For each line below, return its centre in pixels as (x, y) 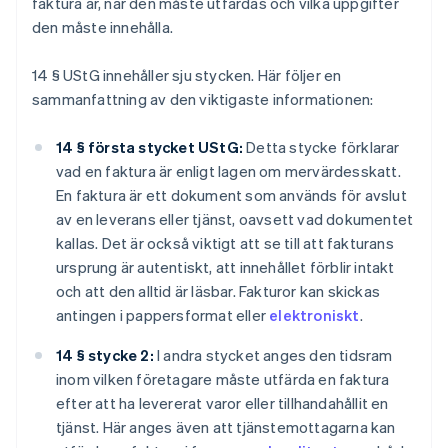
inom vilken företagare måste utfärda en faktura (223, 379)
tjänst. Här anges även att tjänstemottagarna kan (226, 427)
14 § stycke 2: (105, 355)
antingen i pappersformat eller (163, 315)
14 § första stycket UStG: (149, 147)
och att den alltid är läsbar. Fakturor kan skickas (218, 291)
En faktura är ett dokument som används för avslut (231, 195)
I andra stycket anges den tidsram (273, 355)
